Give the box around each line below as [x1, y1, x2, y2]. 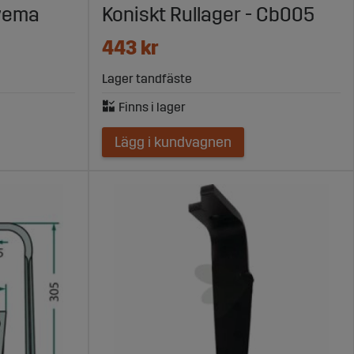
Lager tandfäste [101, 71, 192, 87]
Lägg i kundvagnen [114, 134, 232, 152]
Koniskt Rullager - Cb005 [101, 3, 314, 28]
